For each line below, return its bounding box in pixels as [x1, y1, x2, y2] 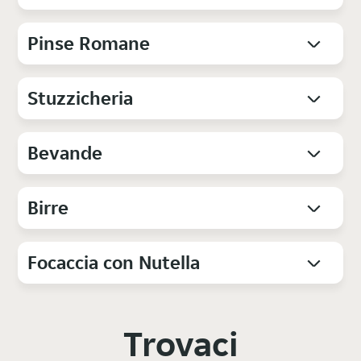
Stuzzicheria [27, 85, 134, 111]
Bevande [27, 140, 103, 166]
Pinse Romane [27, 31, 151, 56]
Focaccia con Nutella [27, 250, 201, 276]
